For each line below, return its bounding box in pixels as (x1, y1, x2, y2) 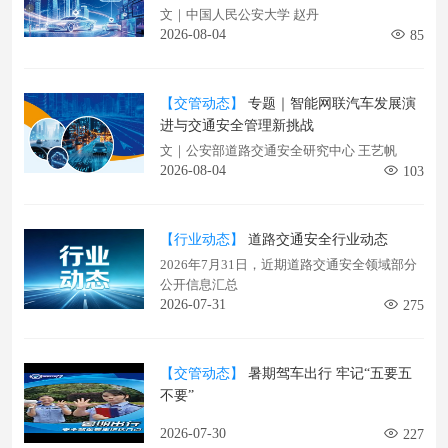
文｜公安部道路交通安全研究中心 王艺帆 (160, 143, 397, 158)
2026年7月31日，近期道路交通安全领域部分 (160, 257, 417, 272)
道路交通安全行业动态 (244, 232, 388, 247)
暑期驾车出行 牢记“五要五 (244, 366, 412, 381)
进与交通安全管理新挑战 (160, 118, 314, 133)
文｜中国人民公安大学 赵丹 (160, 7, 319, 22)
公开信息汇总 (160, 277, 238, 292)
